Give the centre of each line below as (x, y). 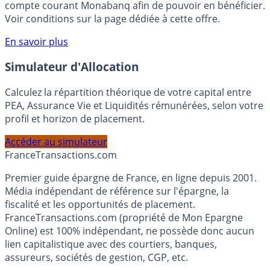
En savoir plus (36, 65)
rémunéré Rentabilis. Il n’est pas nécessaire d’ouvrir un (129, 16)
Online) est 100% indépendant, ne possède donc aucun (130, 255)
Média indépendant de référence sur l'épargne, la (117, 215)
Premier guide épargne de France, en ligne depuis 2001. (131, 202)
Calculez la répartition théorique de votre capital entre (128, 116)
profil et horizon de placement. (75, 143)
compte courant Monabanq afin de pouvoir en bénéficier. (135, 29)
